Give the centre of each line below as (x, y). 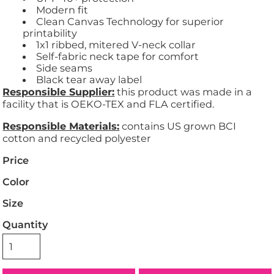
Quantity (25, 225)
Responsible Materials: (61, 126)
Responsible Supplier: (59, 92)
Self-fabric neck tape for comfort (118, 57)
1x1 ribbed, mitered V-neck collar (116, 45)
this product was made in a (183, 92)
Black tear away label (89, 80)
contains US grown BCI (178, 126)
